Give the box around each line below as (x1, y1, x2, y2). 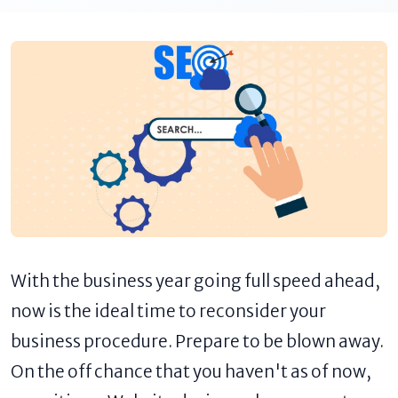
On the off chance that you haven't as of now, (11, 361, 371, 383)
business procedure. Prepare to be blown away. (11, 330, 384, 353)
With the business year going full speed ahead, (11, 270, 380, 292)
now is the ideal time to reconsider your (11, 300, 326, 322)
